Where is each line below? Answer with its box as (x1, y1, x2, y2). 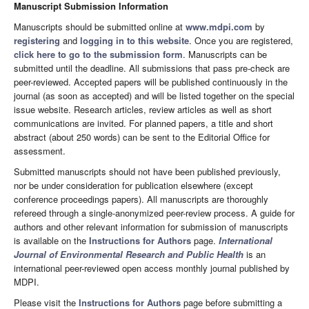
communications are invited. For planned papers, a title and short (14, 117, 273, 130)
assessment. (14, 144, 66, 158)
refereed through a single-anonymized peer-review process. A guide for (14, 206, 295, 220)
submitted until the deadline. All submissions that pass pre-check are (14, 61, 290, 75)
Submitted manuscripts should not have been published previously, (14, 165, 281, 179)
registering (14, 34, 60, 48)
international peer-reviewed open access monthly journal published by (14, 261, 290, 275)
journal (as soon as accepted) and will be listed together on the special (14, 89, 295, 103)
